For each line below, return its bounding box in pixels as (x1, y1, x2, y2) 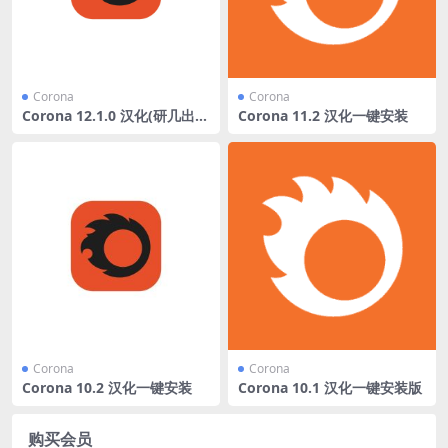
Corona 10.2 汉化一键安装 (22, 377, 192, 397)
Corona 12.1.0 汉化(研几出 (22, 105, 195, 125)
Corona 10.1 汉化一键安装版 (238, 377, 422, 397)
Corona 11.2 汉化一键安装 (238, 105, 408, 125)
